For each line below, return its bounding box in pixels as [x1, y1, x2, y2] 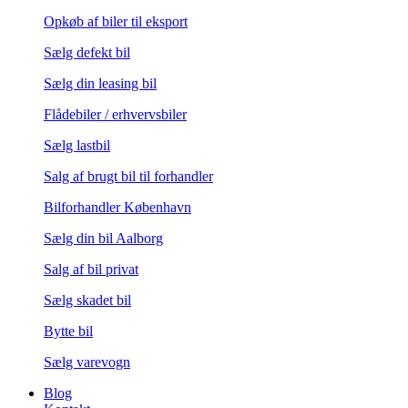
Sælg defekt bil [44, 45, 130, 61]
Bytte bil [44, 323, 93, 340]
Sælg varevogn [44, 354, 130, 371]
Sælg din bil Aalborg [44, 230, 163, 247]
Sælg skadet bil [44, 292, 131, 309]
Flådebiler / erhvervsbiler [44, 107, 187, 123]
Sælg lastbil [44, 138, 110, 154]
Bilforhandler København [44, 199, 191, 216]
